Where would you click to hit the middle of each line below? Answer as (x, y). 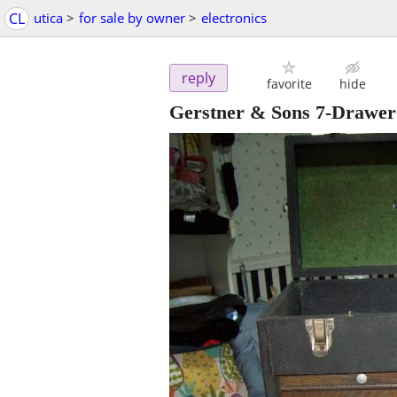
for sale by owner (132, 18)
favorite (289, 84)
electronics (234, 18)
